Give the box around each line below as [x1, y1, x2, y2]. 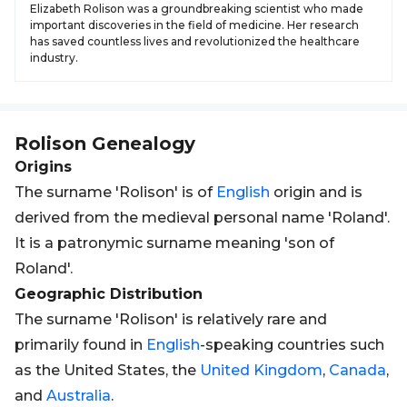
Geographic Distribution [15, 285, 203, 303]
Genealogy [86, 133, 195, 154]
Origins [15, 158, 72, 175]
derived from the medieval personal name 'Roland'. [15, 209, 390, 226]
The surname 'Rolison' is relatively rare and [15, 311, 327, 328]
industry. [30, 51, 78, 65]
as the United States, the [15, 362, 200, 379]
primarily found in [15, 336, 146, 353]
